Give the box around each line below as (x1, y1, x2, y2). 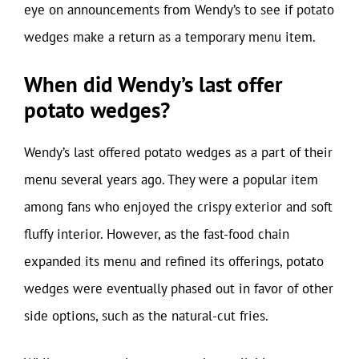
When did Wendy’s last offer (24, 70, 282, 98)
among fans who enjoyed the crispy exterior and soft (24, 197, 333, 216)
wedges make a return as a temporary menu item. (24, 28, 316, 46)
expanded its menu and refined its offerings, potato (24, 252, 324, 270)
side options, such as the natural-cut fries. (24, 306, 268, 325)
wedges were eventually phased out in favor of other (24, 279, 333, 297)
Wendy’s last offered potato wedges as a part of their (24, 143, 333, 161)
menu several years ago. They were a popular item (24, 170, 318, 188)
